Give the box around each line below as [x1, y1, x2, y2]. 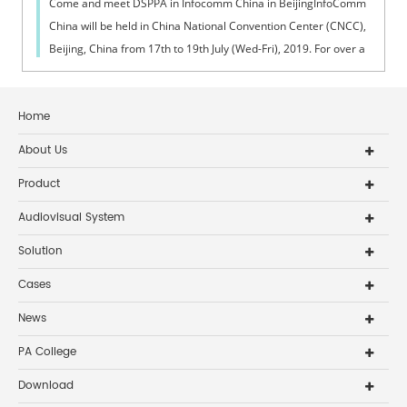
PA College [18, 342, 76, 361]
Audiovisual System [18, 208, 124, 226]
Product [18, 174, 60, 193]
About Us [18, 141, 67, 159]
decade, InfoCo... [49, 63, 134, 79]
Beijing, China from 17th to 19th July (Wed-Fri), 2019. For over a [49, 40, 366, 56]
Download [18, 376, 74, 394]
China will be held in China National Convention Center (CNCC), [49, 17, 367, 34]
